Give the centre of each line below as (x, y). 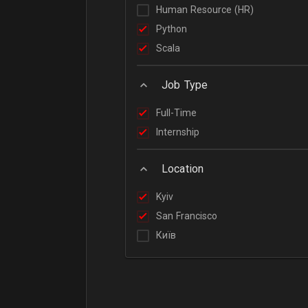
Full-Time (176, 113)
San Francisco (187, 216)
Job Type (185, 85)
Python (172, 29)
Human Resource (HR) (205, 10)
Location (183, 169)
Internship (178, 132)
